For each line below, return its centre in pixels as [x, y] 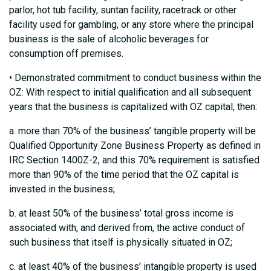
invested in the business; [62, 189]
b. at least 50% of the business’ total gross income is [121, 214]
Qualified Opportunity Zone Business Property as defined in [135, 146]
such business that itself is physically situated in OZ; [121, 243]
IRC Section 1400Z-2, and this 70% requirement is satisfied [134, 160]
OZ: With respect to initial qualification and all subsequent [130, 93]
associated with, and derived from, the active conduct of [127, 228]
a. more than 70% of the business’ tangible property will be [132, 131]
